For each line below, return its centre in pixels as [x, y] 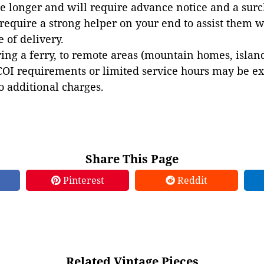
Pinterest [82, 180]
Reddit [191, 180]
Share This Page [132, 159]
